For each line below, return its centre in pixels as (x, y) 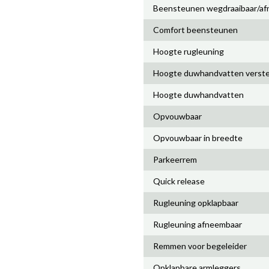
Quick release (179, 181)
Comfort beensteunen (195, 30)
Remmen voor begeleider (200, 246)
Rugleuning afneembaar (198, 224)
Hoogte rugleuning (189, 51)
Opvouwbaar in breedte (198, 138)
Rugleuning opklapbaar (196, 203)
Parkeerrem (175, 159)
